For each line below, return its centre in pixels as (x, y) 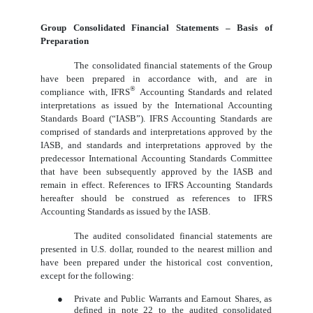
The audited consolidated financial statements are (173, 236)
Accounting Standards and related (206, 92)
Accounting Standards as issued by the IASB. (126, 212)
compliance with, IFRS (86, 92)
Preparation (65, 41)
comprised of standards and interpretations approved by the (156, 132)
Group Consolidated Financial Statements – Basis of (156, 28)
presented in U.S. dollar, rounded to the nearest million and (156, 249)
